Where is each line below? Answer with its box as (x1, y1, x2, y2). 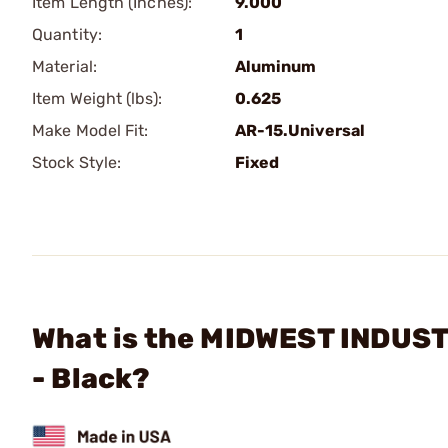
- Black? (32, 362, 151, 395)
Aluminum (235, 57, 316, 76)
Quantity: (32, 25, 102, 44)
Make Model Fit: (32, 121, 149, 140)
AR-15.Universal (235, 121, 365, 140)
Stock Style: (32, 153, 122, 172)
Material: (32, 57, 97, 76)
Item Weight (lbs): (32, 89, 162, 108)
